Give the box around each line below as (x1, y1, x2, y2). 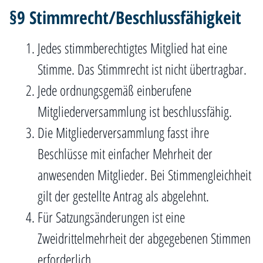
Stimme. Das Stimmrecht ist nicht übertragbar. (38, 59, 247, 79)
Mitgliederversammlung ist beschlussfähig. (38, 102, 232, 121)
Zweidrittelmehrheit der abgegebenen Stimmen (38, 228, 251, 248)
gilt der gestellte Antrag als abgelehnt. (38, 186, 209, 205)
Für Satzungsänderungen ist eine (38, 207, 185, 227)
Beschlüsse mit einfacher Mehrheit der (38, 144, 213, 163)
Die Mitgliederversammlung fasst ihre (38, 123, 209, 142)
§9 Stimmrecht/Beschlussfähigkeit (9, 5, 241, 29)
